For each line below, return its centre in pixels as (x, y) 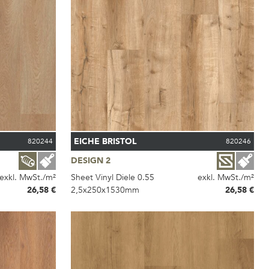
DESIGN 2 (91, 161)
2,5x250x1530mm (105, 190)
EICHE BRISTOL (106, 141)
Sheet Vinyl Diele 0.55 (113, 177)
